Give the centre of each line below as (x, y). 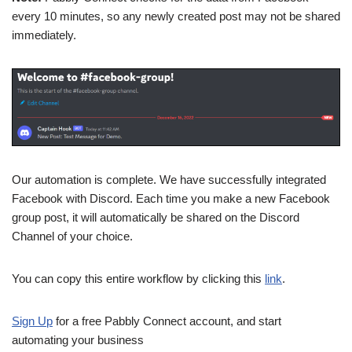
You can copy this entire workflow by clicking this (138, 278)
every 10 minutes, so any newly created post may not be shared (176, 16)
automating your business (78, 339)
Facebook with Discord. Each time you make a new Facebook (171, 198)
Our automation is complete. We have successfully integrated (169, 179)
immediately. (44, 35)
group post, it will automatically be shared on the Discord (156, 217)
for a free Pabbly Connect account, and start (167, 321)
